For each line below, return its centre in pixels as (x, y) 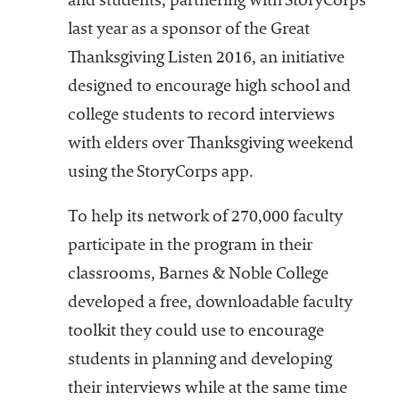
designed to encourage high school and (209, 88)
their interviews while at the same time (207, 390)
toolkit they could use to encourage (196, 333)
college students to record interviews (201, 117)
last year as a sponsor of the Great (188, 31)
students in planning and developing (200, 361)
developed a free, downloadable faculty (210, 304)
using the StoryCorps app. (160, 174)
